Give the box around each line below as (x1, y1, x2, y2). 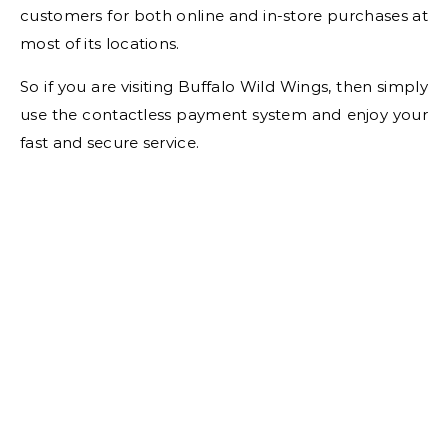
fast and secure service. (20, 132, 200, 152)
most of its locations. (20, 33, 180, 53)
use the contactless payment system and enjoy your (20, 104, 428, 124)
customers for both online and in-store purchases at (20, 5, 428, 25)
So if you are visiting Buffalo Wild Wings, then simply (20, 76, 428, 96)
